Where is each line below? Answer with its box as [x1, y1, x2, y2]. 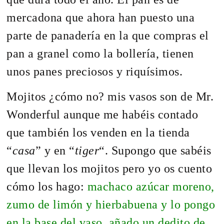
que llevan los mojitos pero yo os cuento [6, 162, 212, 175]
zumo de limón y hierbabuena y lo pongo [6, 198, 215, 211]
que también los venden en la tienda [6, 126, 190, 139]
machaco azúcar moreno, [87, 180, 214, 193]
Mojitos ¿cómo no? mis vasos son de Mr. [6, 90, 214, 103]
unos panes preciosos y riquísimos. [6, 64, 183, 78]
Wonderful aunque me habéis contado [6, 108, 198, 121]
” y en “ [35, 144, 75, 157]
